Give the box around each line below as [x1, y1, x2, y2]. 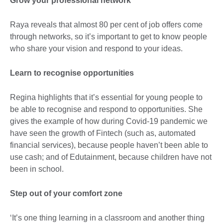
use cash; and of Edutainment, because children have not [10, 152, 212, 161]
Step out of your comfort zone [10, 189, 122, 198]
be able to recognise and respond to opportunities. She [10, 105, 203, 113]
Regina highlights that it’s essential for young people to [10, 93, 203, 102]
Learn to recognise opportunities [10, 68, 134, 77]
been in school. [10, 164, 64, 173]
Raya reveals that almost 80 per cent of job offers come [10, 20, 203, 29]
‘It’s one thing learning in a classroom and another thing [10, 213, 205, 222]
